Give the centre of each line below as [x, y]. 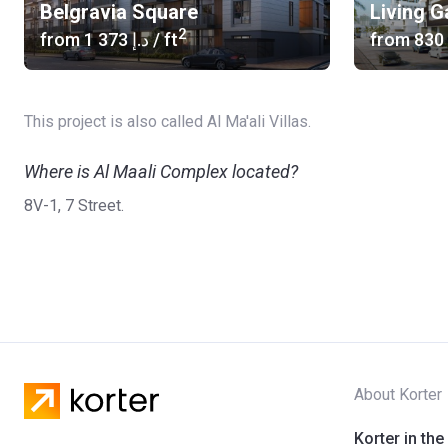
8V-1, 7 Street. [74, 205]
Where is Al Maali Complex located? [161, 171]
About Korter [398, 394]
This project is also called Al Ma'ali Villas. [167, 121]
